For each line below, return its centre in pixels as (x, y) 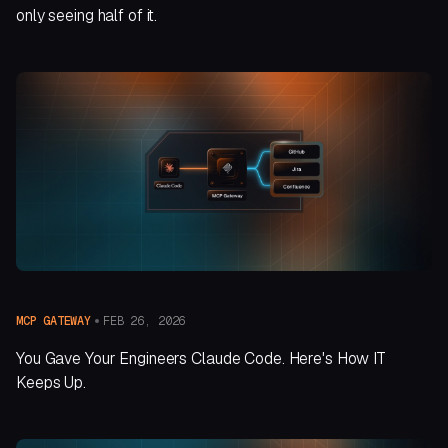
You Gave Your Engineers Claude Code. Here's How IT (201, 359)
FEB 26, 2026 (144, 320)
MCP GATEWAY (53, 321)
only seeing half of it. (87, 16)
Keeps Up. (51, 383)
